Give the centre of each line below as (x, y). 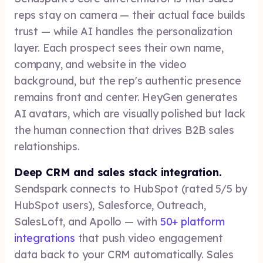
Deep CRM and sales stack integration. (118, 172)
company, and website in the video (101, 64)
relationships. (47, 146)
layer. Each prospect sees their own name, (119, 48)
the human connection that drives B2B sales (124, 130)
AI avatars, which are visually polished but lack (130, 114)
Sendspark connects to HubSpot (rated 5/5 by (131, 189)
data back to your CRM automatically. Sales (124, 254)
